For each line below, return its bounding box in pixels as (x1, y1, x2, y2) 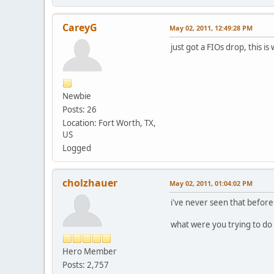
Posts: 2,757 (62, 259, 109, 270)
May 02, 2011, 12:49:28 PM (169, 23, 253, 32)
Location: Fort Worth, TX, (62, 117, 156, 128)
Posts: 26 (62, 103, 97, 115)
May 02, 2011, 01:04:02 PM (169, 178, 253, 188)
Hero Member (62, 245, 117, 257)
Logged (62, 142, 91, 154)
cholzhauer (62, 176, 117, 190)
